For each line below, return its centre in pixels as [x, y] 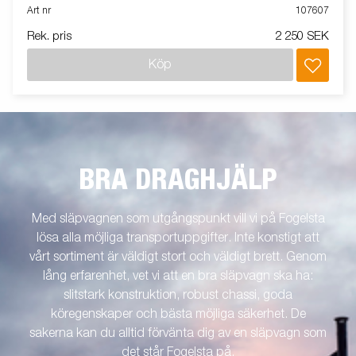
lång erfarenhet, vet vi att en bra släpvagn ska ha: [178, 276]
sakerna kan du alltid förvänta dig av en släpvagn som [178, 333]
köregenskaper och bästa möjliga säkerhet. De [178, 314]
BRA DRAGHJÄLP [178, 181]
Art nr [39, 12]
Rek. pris [49, 37]
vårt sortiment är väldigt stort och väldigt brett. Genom [178, 257]
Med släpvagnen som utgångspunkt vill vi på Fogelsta [178, 219]
